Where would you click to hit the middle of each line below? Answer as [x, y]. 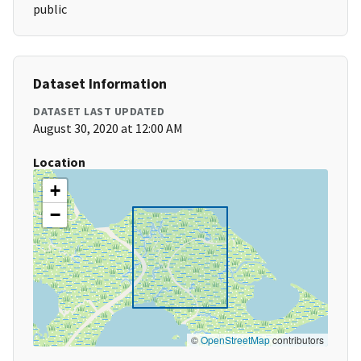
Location [59, 162]
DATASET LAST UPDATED [99, 112]
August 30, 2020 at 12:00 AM [108, 129]
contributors [297, 340]
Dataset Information [100, 84]
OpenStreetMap [235, 340]
